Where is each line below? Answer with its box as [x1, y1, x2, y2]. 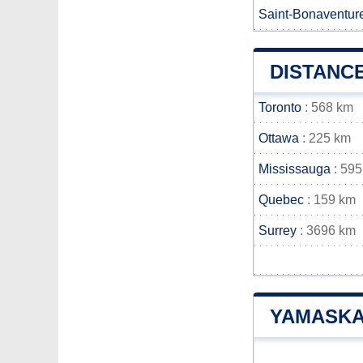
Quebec [258, 193, 304, 207]
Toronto [258, 100, 301, 114]
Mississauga [258, 162, 331, 176]
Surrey [258, 224, 297, 237]
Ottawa [258, 131, 299, 145]
